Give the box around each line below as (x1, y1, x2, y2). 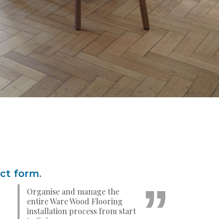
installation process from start (27, 205, 136, 216)
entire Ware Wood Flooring (27, 196, 123, 206)
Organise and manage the (27, 186, 119, 197)
